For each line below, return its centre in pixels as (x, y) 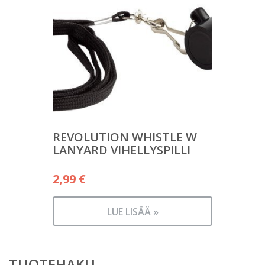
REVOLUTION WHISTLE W (125, 137)
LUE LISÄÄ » (132, 212)
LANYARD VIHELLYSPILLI (122, 150)
